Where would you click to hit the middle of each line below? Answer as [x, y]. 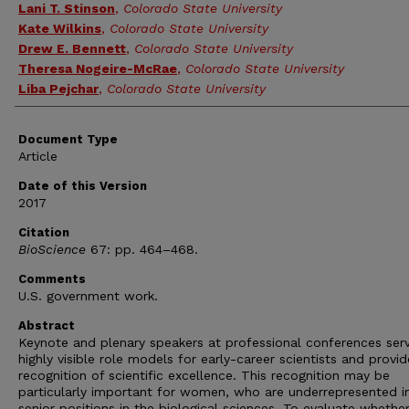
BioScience [52, 249]
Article [38, 156]
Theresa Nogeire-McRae [98, 68]
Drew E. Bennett [72, 48]
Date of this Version [83, 186]
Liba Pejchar [58, 89]
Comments [52, 279]
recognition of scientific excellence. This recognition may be [204, 375]
